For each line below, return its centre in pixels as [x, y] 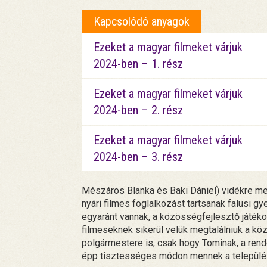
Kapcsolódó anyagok [142, 22]
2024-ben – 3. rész [138, 157]
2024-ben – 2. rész [138, 111]
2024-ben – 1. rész [138, 64]
